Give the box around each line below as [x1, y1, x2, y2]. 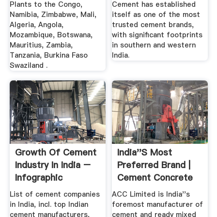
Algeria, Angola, [9, 20, 63, 30]
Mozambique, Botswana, [9, 30, 93, 40]
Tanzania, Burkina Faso [9, 50, 88, 61]
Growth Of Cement [15, 146, 96, 158]
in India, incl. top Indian [9, 200, 88, 210]
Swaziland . [9, 61, 47, 71]
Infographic [15, 171, 62, 184]
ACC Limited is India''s [112, 189, 190, 200]
